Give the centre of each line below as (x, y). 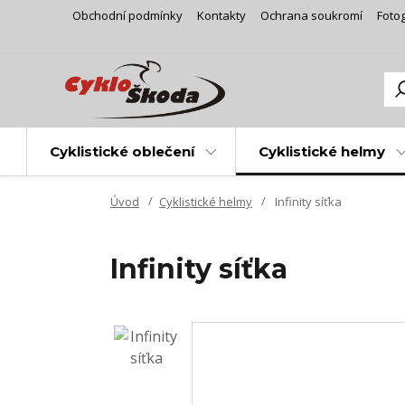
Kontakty (221, 15)
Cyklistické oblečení (122, 151)
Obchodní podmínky (127, 15)
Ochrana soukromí (311, 15)
